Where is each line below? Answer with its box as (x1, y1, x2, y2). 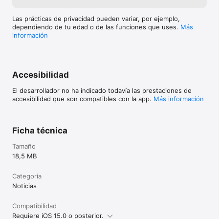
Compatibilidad (12, 202, 57, 210)
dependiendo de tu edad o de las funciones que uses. (12, 23, 180, 31)
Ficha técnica (12, 126, 67, 135)
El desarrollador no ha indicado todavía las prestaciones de (12, 87, 192, 94)
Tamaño (12, 142, 36, 150)
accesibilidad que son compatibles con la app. (12, 95, 153, 103)
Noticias (12, 182, 37, 190)
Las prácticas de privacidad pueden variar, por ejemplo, (12, 15, 180, 22)
